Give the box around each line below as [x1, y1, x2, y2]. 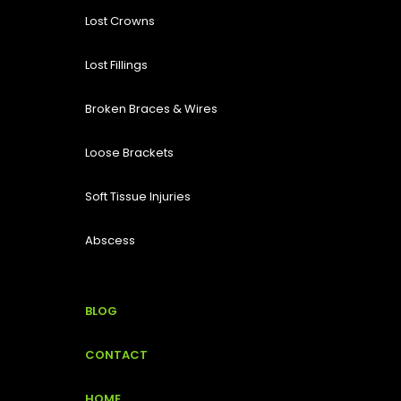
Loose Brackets [85, 144, 174, 162]
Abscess [85, 232, 135, 250]
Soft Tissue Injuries [85, 188, 191, 206]
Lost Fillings [85, 56, 148, 74]
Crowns [110, 13, 155, 30]
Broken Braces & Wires [85, 100, 218, 118]
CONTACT [85, 346, 148, 364]
